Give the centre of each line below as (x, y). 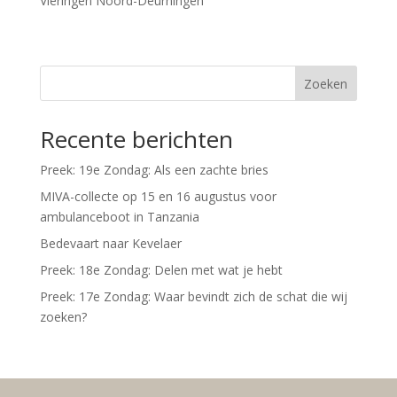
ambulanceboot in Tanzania (119, 217)
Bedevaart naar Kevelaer (110, 243)
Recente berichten (136, 139)
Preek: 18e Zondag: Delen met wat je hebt (161, 270)
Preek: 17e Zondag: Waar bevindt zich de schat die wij (193, 296)
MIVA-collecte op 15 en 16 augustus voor (158, 196)
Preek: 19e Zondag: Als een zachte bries (154, 170)
